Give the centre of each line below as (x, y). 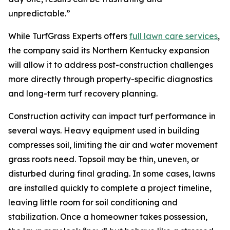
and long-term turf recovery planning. (83, 94)
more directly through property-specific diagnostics (110, 79)
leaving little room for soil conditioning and (93, 203)
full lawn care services (174, 36)
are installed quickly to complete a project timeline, (110, 188)
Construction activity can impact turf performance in (112, 116)
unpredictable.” (39, 14)
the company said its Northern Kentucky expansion (109, 51)
